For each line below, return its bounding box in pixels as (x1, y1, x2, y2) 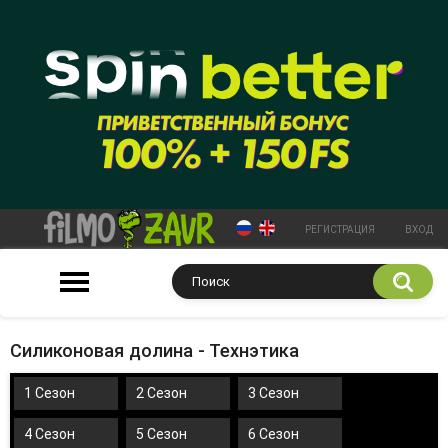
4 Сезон (24, 425, 75, 442)
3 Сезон (248, 384, 299, 401)
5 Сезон (136, 425, 187, 442)
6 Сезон (248, 425, 299, 442)
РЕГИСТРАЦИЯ (305, 223, 375, 235)
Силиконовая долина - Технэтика (10, 339, 299, 361)
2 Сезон (136, 384, 187, 401)
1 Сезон (24, 384, 75, 401)
